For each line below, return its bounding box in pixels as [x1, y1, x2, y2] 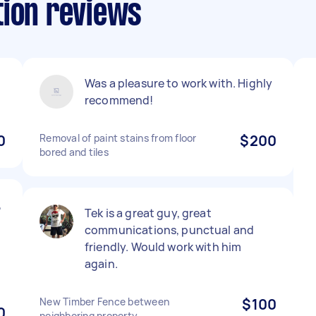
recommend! [85, 92, 154, 108]
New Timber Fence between [39, 295, 169, 308]
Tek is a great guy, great [85, 205, 212, 221]
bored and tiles [39, 145, 109, 159]
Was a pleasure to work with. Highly [85, 75, 273, 91]
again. [85, 256, 118, 272]
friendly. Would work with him [85, 239, 242, 255]
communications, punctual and [85, 222, 255, 238]
